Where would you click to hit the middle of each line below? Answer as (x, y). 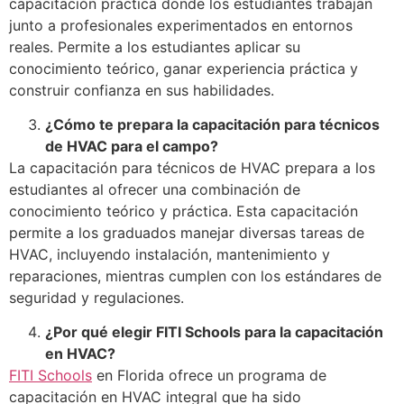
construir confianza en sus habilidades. (142, 90)
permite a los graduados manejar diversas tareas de (187, 232)
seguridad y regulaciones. (96, 297)
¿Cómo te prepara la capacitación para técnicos (212, 124)
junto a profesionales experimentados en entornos (181, 25)
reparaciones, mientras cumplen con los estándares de (195, 275)
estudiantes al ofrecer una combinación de (155, 189)
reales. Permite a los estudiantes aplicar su (155, 46)
